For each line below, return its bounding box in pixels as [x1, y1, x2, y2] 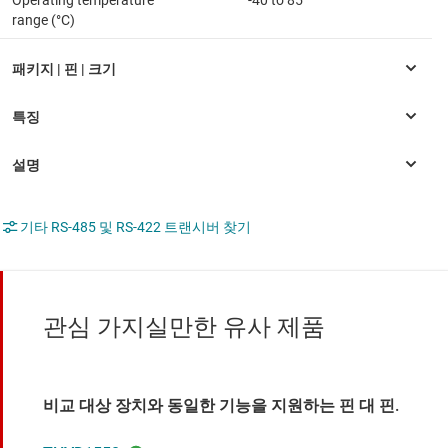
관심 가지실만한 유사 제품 [43, 313, 325, 342]
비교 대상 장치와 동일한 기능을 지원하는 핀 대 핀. [43, 396, 399, 416]
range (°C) [12, 12, 75, 29]
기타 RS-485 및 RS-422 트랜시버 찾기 [20, 219, 251, 236]
